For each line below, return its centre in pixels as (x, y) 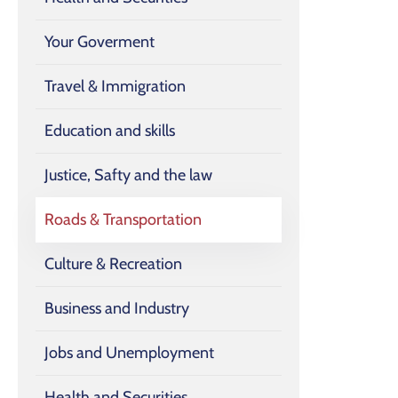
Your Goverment (99, 41)
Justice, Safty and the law (128, 175)
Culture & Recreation (113, 263)
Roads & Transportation (123, 219)
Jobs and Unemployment (129, 352)
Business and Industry (117, 308)
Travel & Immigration (115, 86)
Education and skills (110, 130)
